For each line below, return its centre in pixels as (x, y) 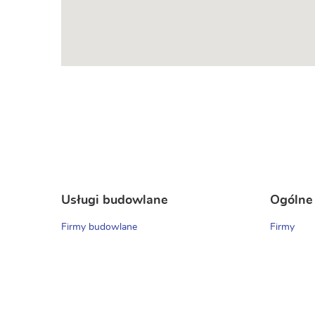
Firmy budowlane (99, 227)
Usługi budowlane (115, 200)
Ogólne (291, 200)
